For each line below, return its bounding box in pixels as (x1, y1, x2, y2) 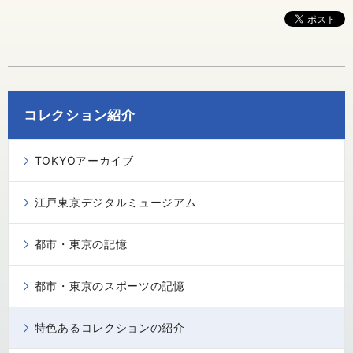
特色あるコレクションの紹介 (34, 321, 185, 335)
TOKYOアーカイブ (34, 154, 134, 168)
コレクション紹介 (24, 107, 136, 124)
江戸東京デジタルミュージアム (34, 195, 197, 210)
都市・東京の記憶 (34, 237, 128, 251)
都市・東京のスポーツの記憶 (34, 279, 185, 293)
